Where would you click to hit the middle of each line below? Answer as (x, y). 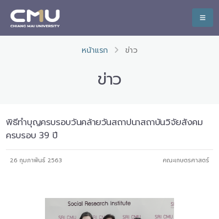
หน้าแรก (95, 50)
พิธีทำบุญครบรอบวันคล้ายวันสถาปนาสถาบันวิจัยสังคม (104, 122)
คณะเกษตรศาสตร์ (186, 160)
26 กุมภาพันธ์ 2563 (36, 160)
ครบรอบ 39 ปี (32, 135)
